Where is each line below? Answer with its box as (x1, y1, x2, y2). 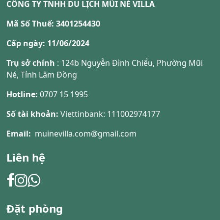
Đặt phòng (6, 200, 63, 216)
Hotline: (6, 88, 38, 100)
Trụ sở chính (6, 57, 55, 68)
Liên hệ (6, 149, 46, 165)
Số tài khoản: (6, 108, 61, 119)
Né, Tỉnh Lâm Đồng (6, 69, 78, 80)
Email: (6, 128, 31, 139)
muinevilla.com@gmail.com (31, 128, 137, 139)
